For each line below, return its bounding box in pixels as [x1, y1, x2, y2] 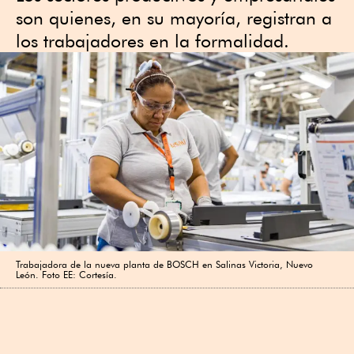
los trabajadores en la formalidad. [16, 30, 289, 51]
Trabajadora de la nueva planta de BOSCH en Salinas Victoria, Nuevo [16, 258, 313, 270]
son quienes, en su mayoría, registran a [16, 7, 332, 28]
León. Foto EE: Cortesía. [16, 268, 117, 281]
